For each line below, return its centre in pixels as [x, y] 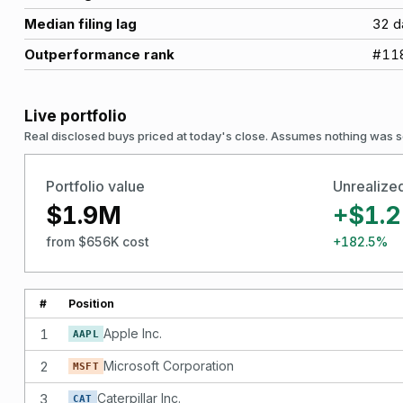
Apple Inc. [132, 333]
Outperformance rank [99, 54]
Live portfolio [76, 116]
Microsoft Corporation [168, 365]
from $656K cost [97, 242]
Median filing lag [81, 24]
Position [91, 303]
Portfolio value [95, 186]
